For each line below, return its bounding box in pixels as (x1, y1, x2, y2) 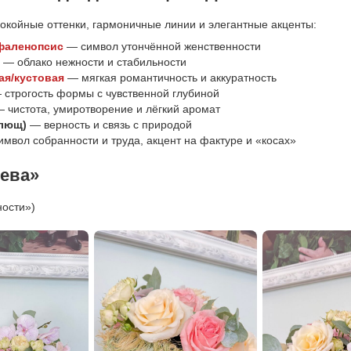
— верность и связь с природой (27, 118, 192, 131)
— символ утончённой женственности (63, 40, 261, 52)
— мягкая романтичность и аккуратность (64, 71, 277, 84)
